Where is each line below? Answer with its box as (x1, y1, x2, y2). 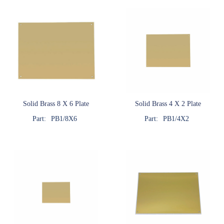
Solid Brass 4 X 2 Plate (135, 99, 201, 107)
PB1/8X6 (50, 114, 77, 123)
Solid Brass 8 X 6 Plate (23, 99, 89, 107)
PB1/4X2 (162, 114, 189, 123)
